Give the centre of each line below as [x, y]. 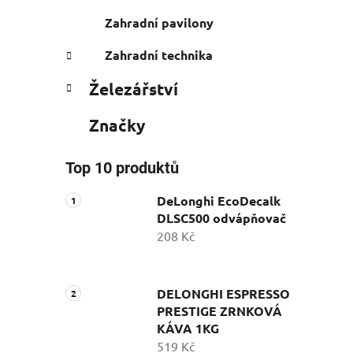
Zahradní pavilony [159, 23]
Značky [117, 125]
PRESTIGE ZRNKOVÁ [219, 311]
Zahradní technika [159, 55]
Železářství [134, 89]
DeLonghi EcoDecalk [219, 201]
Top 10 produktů [122, 168]
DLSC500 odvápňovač [221, 218]
